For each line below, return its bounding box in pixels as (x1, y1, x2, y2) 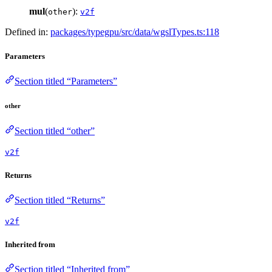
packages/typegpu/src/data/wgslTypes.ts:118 (50, 27, 219, 38)
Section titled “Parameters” (15, 75, 117, 86)
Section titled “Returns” (15, 194, 105, 205)
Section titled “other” (15, 125, 95, 136)
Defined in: (5, 27, 50, 38)
